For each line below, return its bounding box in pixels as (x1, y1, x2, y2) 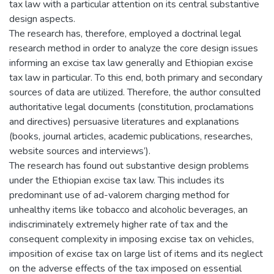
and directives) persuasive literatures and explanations (9, 114, 239, 128)
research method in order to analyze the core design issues (9, 41, 258, 55)
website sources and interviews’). (9, 144, 150, 158)
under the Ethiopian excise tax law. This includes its (9, 173, 224, 187)
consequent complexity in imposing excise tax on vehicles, (9, 232, 254, 246)
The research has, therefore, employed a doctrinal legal (9, 26, 241, 40)
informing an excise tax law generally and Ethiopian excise (9, 56, 253, 70)
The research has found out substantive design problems (9, 158, 249, 172)
